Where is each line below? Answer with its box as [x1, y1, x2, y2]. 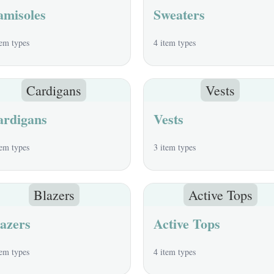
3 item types [154, 141, 196, 153]
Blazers [33, 186, 75, 204]
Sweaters [154, 4, 205, 24]
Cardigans [26, 81, 81, 99]
